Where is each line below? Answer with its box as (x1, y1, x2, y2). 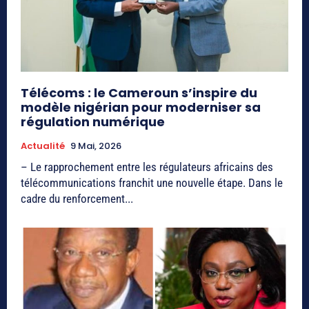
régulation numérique (21, 112, 165, 130)
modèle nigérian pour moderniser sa (21, 98, 261, 116)
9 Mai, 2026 (70, 139, 121, 152)
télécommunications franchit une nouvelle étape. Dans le (21, 175, 283, 190)
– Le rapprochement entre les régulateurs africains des (21, 159, 273, 174)
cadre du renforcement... (21, 191, 133, 206)
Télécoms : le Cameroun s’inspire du (21, 83, 257, 101)
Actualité (21, 139, 65, 152)
